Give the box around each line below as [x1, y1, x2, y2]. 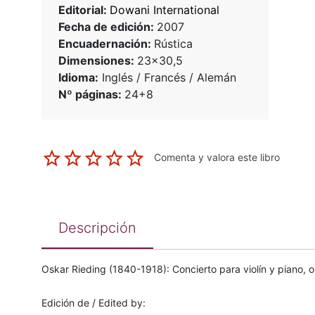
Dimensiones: [58, 53, 137, 68]
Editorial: [58, 3, 110, 18]
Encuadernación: [58, 37, 154, 51]
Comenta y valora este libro [153, 151, 280, 164]
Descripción [58, 219, 136, 237]
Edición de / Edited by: [41, 297, 146, 309]
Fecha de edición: [58, 20, 157, 34]
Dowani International [109, 3, 219, 18]
